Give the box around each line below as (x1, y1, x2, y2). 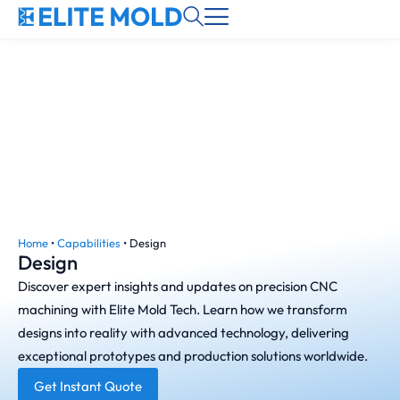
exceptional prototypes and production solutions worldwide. (18, 347, 368, 364)
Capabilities (57, 236, 121, 250)
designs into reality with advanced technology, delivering (18, 324, 349, 341)
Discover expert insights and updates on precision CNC (18, 278, 337, 295)
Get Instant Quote (34, 378, 142, 395)
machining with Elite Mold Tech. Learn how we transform (18, 301, 347, 318)
